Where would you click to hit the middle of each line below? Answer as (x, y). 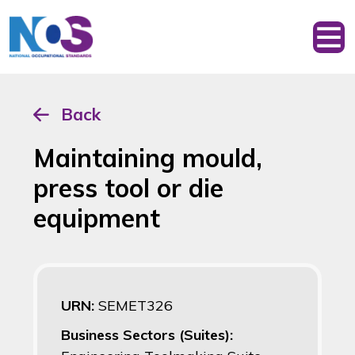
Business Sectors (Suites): (147, 335)
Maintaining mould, (148, 158)
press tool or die (128, 188)
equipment (97, 218)
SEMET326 (136, 306)
